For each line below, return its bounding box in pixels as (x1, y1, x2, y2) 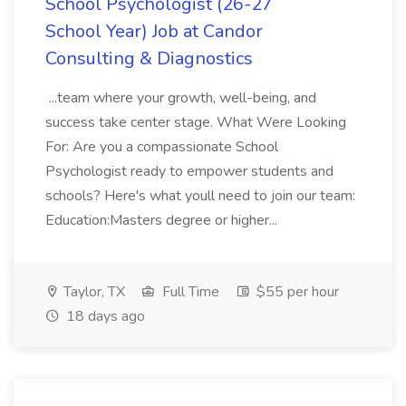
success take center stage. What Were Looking (45, 112, 346, 132)
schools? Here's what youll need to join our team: (45, 186, 355, 206)
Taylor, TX (60, 282, 125, 302)
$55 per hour (253, 282, 339, 302)
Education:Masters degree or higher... (45, 210, 281, 230)
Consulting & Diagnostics (45, 46, 253, 71)
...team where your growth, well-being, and (45, 88, 316, 108)
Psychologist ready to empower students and (45, 161, 333, 181)
